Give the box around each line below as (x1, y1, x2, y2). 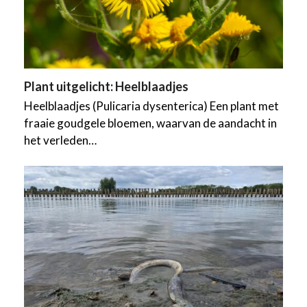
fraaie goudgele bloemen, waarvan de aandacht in (23, 115, 277, 130)
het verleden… (23, 132, 97, 147)
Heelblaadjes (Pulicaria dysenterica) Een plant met (23, 98, 279, 113)
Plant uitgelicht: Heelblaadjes (23, 78, 188, 94)
